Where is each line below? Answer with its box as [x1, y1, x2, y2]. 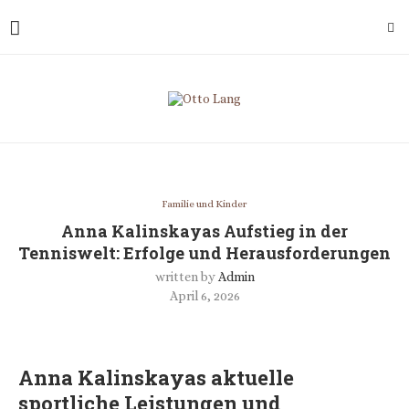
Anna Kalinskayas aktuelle [18, 364, 294, 391]
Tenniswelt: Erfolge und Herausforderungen [18, 242, 391, 264]
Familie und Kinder [162, 198, 247, 210]
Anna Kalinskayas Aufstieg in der [61, 220, 348, 242]
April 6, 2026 [169, 288, 240, 303]
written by [154, 269, 218, 284]
